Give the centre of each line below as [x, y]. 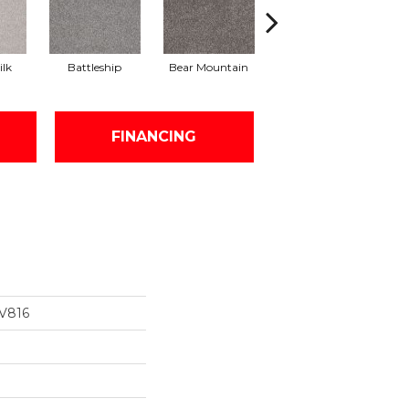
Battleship [94, 67]
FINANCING [154, 137]
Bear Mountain [209, 67]
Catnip [323, 67]
